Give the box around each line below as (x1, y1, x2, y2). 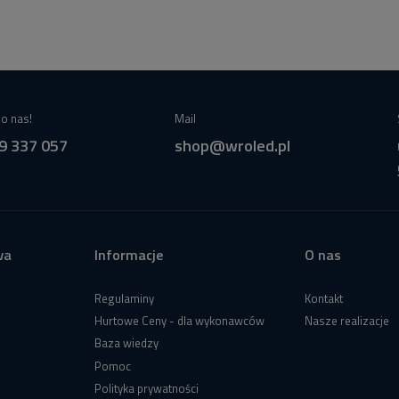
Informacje (94, 244, 163, 266)
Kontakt (305, 289, 343, 308)
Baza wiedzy (94, 334, 159, 353)
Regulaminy (94, 289, 154, 308)
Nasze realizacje (305, 312, 389, 330)
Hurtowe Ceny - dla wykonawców (94, 312, 265, 330)
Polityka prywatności (94, 379, 199, 397)
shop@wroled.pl (174, 134, 290, 159)
